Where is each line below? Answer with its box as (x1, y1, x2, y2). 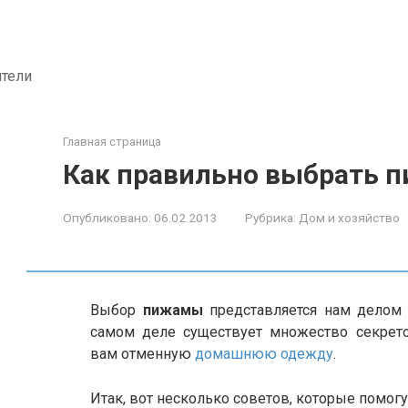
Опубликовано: (63, 210, 151, 225)
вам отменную (90, 345, 195, 362)
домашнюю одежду (195, 345, 333, 362)
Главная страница (63, 135, 161, 148)
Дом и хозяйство (299, 210, 400, 225)
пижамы (142, 301, 203, 319)
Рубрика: (245, 210, 296, 225)
